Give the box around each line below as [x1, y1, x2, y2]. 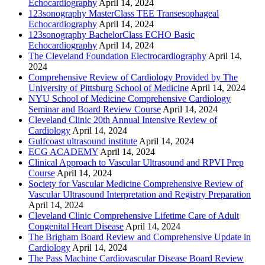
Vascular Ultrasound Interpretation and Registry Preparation [28, 189, 251, 200]
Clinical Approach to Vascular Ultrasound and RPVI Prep [28, 157, 244, 168]
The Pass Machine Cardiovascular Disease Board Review [28, 253, 244, 264]
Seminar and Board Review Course [28, 104, 161, 115]
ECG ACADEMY [28, 147, 98, 157]
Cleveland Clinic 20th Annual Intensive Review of [28, 115, 217, 125]
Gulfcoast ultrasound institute [28, 136, 137, 147]
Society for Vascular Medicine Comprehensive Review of [28, 179, 243, 189]
